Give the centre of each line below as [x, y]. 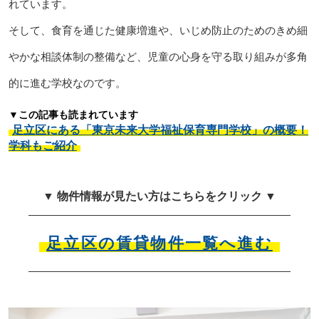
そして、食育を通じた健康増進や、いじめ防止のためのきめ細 [158, 31]
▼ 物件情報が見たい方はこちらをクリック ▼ [159, 197]
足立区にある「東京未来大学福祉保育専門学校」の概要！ [160, 130]
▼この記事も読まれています [73, 115]
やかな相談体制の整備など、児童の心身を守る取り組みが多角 [158, 57]
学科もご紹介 [42, 146]
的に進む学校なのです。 [67, 83]
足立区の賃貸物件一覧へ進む [159, 244]
